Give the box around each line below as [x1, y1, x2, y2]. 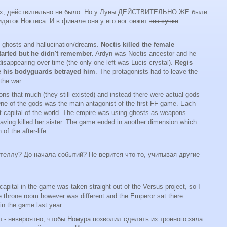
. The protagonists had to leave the [95, 67, 198, 75]
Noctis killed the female [100, 40, 174, 48]
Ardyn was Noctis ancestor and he [93, 49, 196, 57]
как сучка [149, 17, 178, 25]
